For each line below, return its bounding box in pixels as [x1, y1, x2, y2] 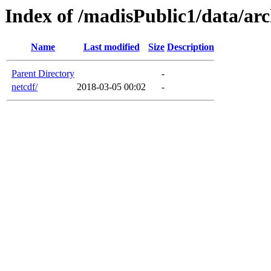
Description [167, 42, 214, 53]
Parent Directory [11, 68, 74, 79]
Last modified [83, 42, 140, 53]
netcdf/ [11, 82, 38, 93]
